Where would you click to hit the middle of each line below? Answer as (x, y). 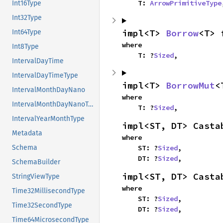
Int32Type (27, 18)
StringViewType (36, 177)
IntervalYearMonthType (48, 119)
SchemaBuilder (36, 162)
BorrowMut (190, 85)
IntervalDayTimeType (45, 76)
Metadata (27, 133)
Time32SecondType (42, 206)
